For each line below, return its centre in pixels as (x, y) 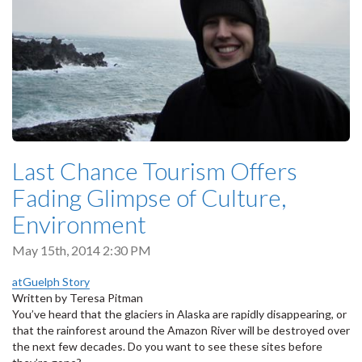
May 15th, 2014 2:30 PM (82, 250)
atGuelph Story (51, 282)
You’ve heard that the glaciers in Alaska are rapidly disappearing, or (179, 314)
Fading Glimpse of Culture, (149, 197)
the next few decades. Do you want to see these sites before (167, 347)
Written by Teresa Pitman (78, 298)
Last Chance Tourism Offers (155, 170)
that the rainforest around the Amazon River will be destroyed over (181, 330)
